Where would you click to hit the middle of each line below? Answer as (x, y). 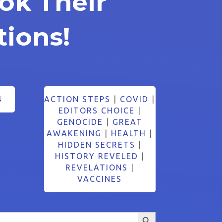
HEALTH (129, 133)
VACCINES (100, 179)
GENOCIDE (80, 122)
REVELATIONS (96, 167)
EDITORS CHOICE (96, 110)
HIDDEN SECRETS (96, 144)
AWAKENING (74, 133)
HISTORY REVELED (96, 156)
